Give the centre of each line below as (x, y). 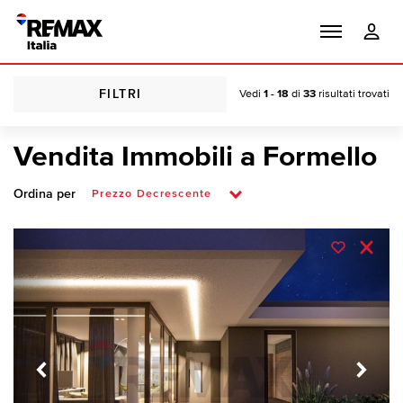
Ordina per (45, 195)
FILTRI (120, 94)
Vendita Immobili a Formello (195, 158)
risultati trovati (353, 94)
